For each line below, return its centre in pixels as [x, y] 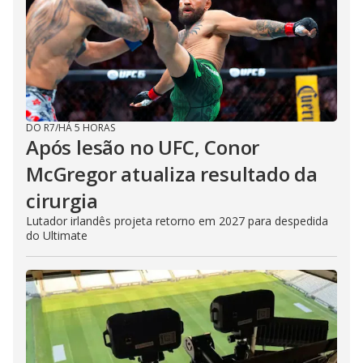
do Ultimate [57, 235]
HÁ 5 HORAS [87, 127]
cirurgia [62, 200]
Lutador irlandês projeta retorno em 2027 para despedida [177, 220]
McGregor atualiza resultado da [172, 173]
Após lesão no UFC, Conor [143, 147]
